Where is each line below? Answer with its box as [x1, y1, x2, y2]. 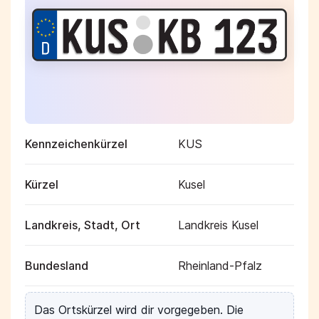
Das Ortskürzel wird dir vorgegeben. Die [34, 303, 244, 317]
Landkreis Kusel [178, 218, 258, 232]
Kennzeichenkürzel [25, 137, 127, 151]
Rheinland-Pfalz [178, 258, 262, 273]
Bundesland [25, 258, 88, 273]
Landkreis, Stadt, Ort [25, 218, 140, 232]
